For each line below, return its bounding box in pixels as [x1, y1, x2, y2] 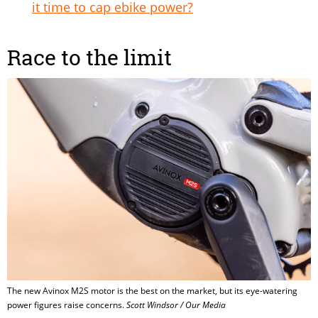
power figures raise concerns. [7, 299, 126, 312]
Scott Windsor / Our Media [126, 299, 226, 312]
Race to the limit [7, 43, 177, 72]
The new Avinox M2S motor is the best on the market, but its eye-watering [7, 285, 297, 297]
